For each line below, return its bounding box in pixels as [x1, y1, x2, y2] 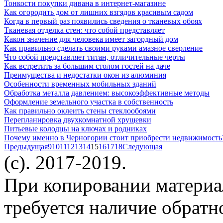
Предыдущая [4, 142, 48, 151]
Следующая [122, 142, 162, 151]
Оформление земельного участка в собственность [4, 97, 173, 106]
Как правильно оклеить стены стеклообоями [4, 106, 156, 115]
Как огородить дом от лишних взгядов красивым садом [4, 7, 193, 16]
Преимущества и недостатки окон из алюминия [4, 70, 166, 79]
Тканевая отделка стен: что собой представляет [4, 25, 165, 34]
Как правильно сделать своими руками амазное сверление [4, 43, 203, 52]
